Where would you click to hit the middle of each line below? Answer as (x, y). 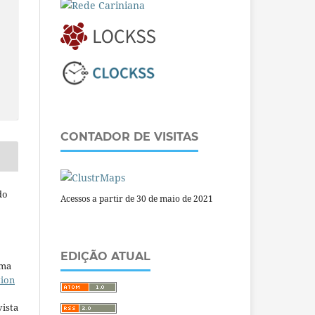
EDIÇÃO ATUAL (105, 257)
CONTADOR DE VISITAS (129, 137)
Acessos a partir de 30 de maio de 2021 (137, 199)
